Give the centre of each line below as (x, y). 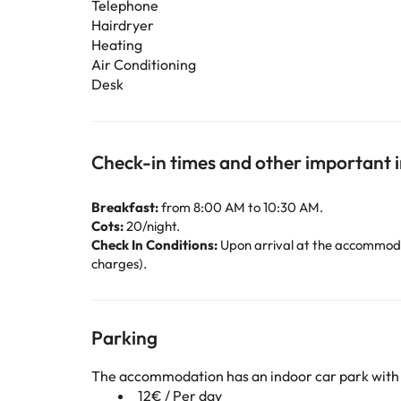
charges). (119, 264)
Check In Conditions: (154, 245)
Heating (117, 45)
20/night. (152, 226)
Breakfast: (125, 207)
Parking (124, 337)
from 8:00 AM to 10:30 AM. (241, 207)
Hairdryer (123, 25)
